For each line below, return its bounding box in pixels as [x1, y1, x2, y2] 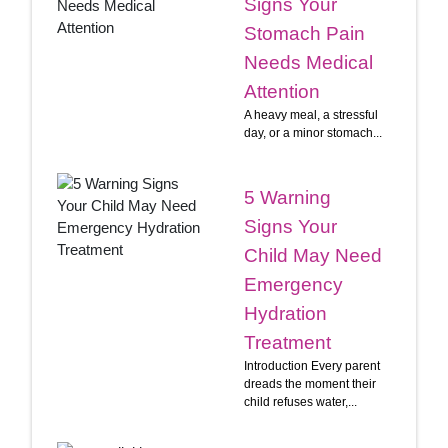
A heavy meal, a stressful [244, 107, 378, 122]
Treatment [244, 331, 331, 353]
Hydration [244, 302, 327, 324]
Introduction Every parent [244, 358, 380, 373]
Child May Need [244, 244, 382, 266]
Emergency [244, 273, 343, 295]
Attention [244, 80, 320, 102]
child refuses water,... [244, 394, 357, 409]
